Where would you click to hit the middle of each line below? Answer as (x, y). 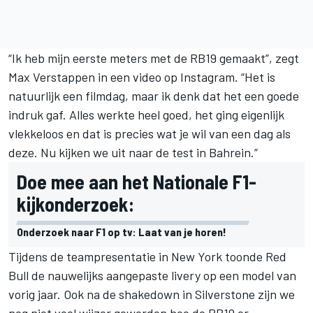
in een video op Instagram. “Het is (185, 77)
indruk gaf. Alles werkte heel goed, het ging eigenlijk (146, 114)
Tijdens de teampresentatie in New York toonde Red (147, 256)
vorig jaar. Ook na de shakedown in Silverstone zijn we (152, 294)
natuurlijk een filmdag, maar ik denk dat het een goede (154, 95)
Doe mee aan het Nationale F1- (137, 181)
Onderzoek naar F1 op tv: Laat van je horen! (122, 231)
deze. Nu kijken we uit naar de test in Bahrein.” (133, 152)
